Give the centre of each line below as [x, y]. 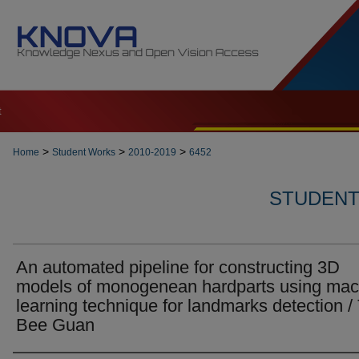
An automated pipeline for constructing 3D [178, 267]
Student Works [84, 152]
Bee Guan [55, 325]
